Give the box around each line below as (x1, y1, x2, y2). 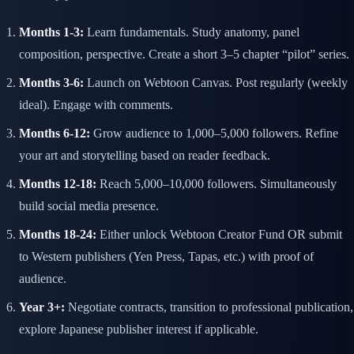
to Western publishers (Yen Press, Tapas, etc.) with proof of (19, 250, 314, 264)
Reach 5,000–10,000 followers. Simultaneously (96, 177, 337, 191)
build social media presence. (19, 199, 159, 213)
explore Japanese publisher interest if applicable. (19, 322, 258, 337)
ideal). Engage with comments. (19, 98, 173, 112)
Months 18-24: (19, 228, 96, 242)
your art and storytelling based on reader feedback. (19, 149, 270, 163)
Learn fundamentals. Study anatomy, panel (84, 25, 299, 40)
